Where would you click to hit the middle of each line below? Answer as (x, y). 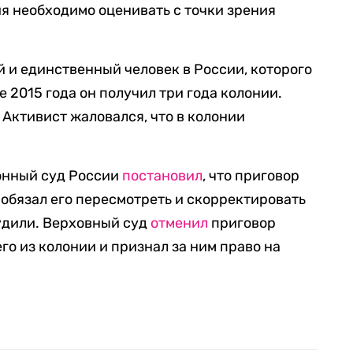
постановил (163, 176)
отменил (180, 223)
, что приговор (251, 176)
